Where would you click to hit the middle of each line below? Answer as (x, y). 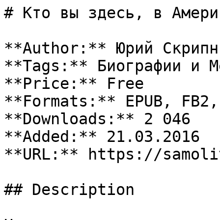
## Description (69, 190)
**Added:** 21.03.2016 (102, 137)
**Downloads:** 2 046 (97, 119)
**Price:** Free (74, 83)
